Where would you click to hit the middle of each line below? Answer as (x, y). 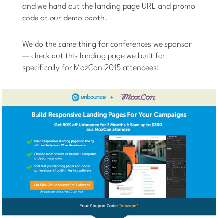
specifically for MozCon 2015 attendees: (91, 68)
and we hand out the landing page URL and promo (109, 7)
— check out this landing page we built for (94, 56)
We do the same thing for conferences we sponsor (107, 45)
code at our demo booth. (65, 18)
